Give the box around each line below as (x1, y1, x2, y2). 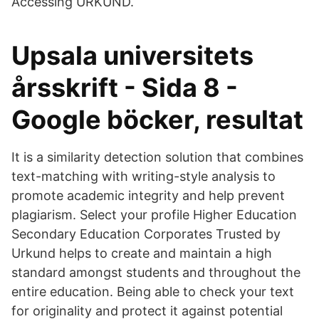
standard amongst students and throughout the (11, 265, 300, 280)
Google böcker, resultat (11, 104, 303, 135)
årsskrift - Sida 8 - (11, 72, 238, 103)
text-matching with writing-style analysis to (11, 169, 276, 184)
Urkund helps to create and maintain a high (11, 246, 272, 261)
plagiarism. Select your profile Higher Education (11, 207, 297, 222)
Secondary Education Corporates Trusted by (11, 226, 281, 241)
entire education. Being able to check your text (11, 284, 294, 299)
